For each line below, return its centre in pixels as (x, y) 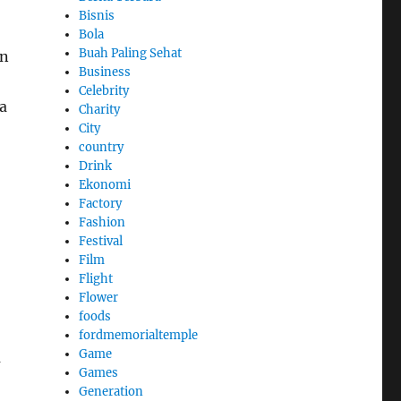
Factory (101, 204)
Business (105, 73)
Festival (101, 242)
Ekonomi (105, 185)
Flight (96, 279)
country (102, 148)
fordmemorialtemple (139, 336)
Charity (100, 110)
